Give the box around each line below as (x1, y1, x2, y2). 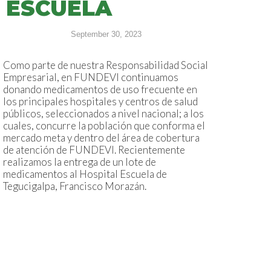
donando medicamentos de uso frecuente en (3, 83, 197, 96)
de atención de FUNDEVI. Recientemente (3, 143, 185, 157)
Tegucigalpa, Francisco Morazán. (3, 180, 146, 193)
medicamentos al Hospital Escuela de (3, 168, 167, 181)
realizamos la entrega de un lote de (3, 155, 156, 169)
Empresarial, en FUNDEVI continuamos (3, 71, 178, 84)
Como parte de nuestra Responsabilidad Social (3, 59, 208, 72)
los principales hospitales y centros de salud (3, 95, 198, 108)
